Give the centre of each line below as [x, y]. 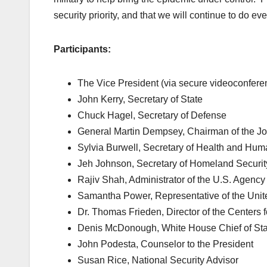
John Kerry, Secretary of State [140, 100]
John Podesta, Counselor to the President [165, 244]
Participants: [82, 49]
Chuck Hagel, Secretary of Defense [152, 116]
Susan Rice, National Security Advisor [158, 260]
